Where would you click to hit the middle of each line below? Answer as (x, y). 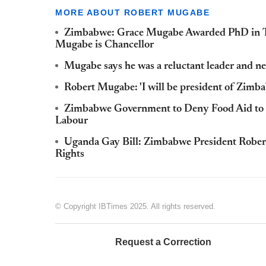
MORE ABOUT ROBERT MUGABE (132, 13)
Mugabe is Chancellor (104, 45)
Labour (72, 121)
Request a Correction (163, 242)
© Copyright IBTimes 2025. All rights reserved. (135, 207)
